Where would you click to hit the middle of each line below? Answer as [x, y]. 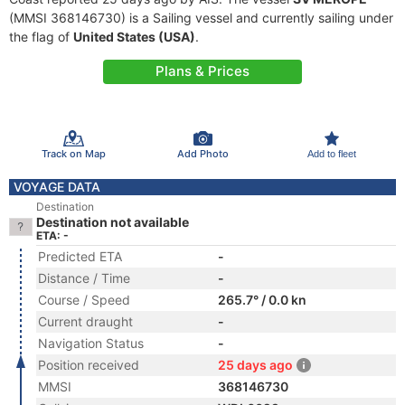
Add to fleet [331, 153]
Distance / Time [84, 278]
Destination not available [113, 222]
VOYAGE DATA [57, 187]
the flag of [41, 37]
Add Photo [202, 153]
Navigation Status [91, 343]
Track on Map [73, 153]
